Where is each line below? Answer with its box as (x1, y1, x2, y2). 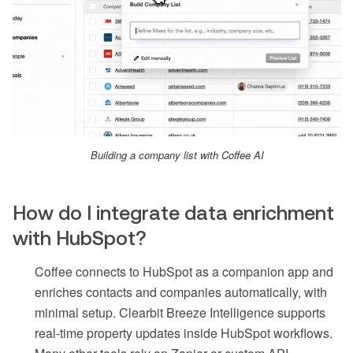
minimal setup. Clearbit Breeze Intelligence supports (35, 303, 325, 322)
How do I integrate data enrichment (13, 202, 334, 225)
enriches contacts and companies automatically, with (35, 283, 327, 302)
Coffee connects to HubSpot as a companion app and (35, 262, 333, 281)
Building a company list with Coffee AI (90, 147, 264, 163)
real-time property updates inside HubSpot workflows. (35, 324, 333, 343)
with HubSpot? (13, 227, 147, 250)
